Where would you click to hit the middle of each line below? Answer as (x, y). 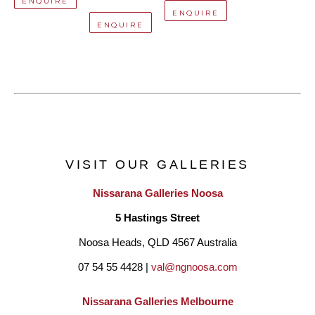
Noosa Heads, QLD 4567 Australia (157, 243)
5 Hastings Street (157, 218)
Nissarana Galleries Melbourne (157, 302)
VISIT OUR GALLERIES (157, 165)
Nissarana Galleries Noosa (157, 194)
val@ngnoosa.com (194, 268)
